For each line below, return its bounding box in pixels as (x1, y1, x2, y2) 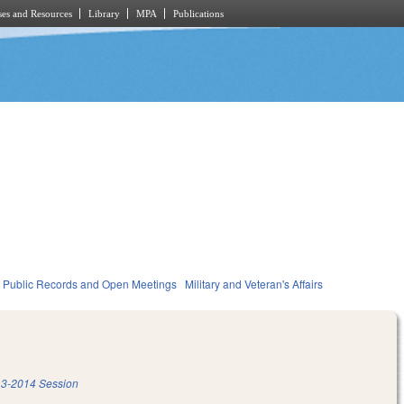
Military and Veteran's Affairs (185, 276, 324, 292)
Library (88, 8, 120, 19)
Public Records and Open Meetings (3, 276, 178, 292)
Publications (173, 8, 224, 19)
